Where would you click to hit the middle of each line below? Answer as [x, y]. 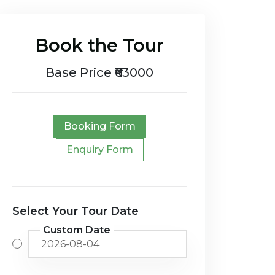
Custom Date [77, 230]
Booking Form [99, 126]
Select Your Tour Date [76, 211]
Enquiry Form [99, 149]
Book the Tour [99, 45]
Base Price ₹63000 [99, 72]
